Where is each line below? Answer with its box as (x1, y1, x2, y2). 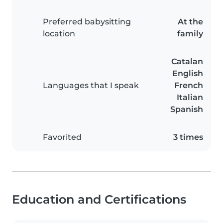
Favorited (43, 132, 82, 142)
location (43, 29, 75, 39)
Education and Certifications (12, 192, 186, 207)
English (172, 69, 203, 79)
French (174, 81, 203, 91)
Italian (177, 93, 203, 103)
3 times (173, 132, 203, 142)
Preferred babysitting (43, 17, 131, 27)
